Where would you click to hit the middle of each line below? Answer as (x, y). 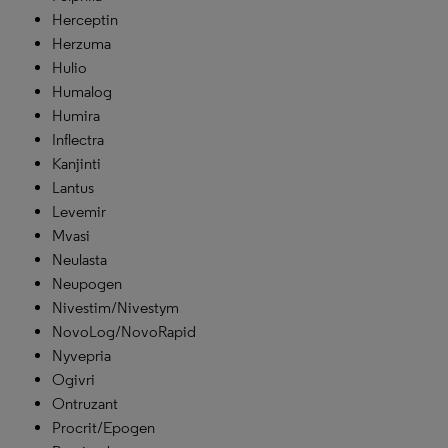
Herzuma (81, 43)
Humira (76, 115)
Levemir (79, 211)
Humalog (82, 91)
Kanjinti (76, 163)
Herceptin (85, 19)
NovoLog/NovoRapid (124, 331)
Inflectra (78, 139)
